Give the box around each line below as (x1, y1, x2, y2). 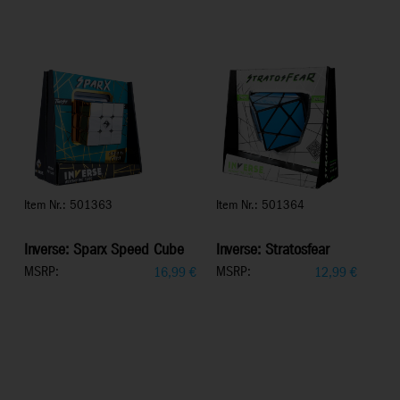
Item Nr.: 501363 (24, 196, 112, 214)
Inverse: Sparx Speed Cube (24, 240, 184, 261)
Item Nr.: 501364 (216, 196, 304, 214)
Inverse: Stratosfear (216, 240, 329, 261)
